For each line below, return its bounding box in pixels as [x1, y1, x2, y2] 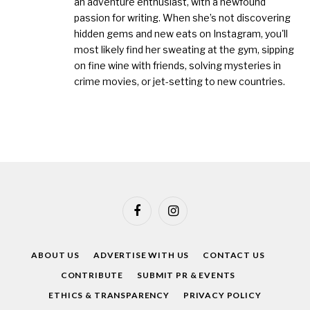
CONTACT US [203, 250, 265, 261]
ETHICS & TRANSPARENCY [48, 290, 170, 301]
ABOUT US [31, 250, 80, 261]
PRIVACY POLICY [183, 290, 262, 301]
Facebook [136, 210, 178, 222]
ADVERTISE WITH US [93, 250, 190, 261]
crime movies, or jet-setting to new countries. [74, 75, 285, 88]
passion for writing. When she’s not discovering [74, 12, 291, 24]
